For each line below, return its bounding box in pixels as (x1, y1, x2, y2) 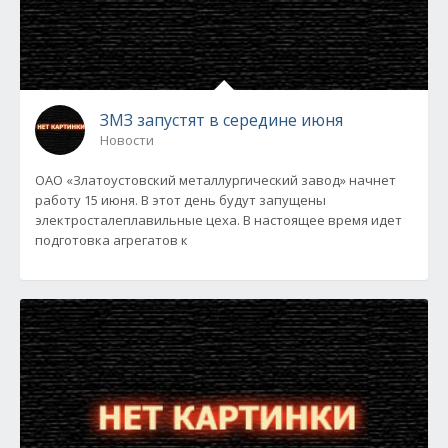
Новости (100, 131, 154, 149)
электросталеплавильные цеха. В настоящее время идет (35, 211, 402, 229)
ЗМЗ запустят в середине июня (100, 109, 343, 131)
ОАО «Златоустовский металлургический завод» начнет (35, 171, 396, 189)
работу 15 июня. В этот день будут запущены (35, 191, 326, 209)
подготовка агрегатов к (35, 231, 188, 249)
